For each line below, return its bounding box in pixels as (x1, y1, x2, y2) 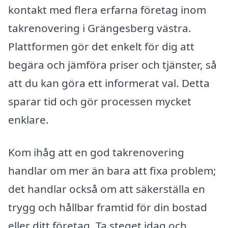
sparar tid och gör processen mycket (8, 94, 191, 108)
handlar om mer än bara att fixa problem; (8, 163, 216, 178)
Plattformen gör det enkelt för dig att (8, 39, 194, 53)
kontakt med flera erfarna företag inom (8, 2, 206, 17)
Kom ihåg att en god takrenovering (8, 145, 184, 159)
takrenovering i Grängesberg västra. (8, 20, 191, 35)
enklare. (8, 112, 49, 127)
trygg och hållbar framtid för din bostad (8, 199, 207, 214)
